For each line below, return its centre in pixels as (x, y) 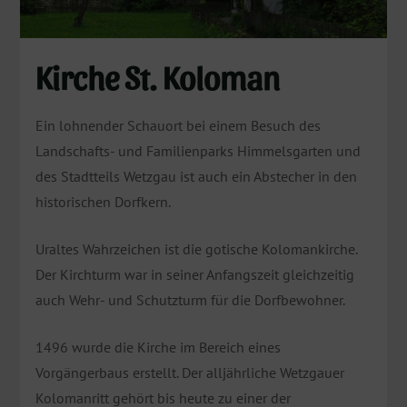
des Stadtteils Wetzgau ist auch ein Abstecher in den (196, 176)
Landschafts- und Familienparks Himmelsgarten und (198, 150)
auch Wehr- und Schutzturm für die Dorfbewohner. (190, 299)
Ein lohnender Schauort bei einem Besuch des (178, 125)
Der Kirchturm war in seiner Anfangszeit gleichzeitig (194, 274)
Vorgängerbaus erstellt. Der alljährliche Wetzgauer (189, 372)
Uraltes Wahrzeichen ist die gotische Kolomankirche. (196, 248)
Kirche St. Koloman (157, 75)
